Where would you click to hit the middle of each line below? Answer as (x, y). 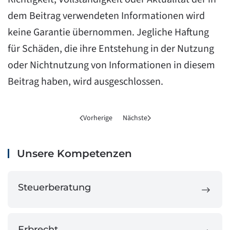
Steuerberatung (54, 187)
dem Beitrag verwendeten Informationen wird (106, 16)
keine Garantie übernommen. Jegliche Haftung (108, 32)
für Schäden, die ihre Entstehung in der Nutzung (111, 49)
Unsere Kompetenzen (73, 154)
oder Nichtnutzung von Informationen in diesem (111, 65)
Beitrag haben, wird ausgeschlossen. (85, 82)
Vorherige (98, 118)
